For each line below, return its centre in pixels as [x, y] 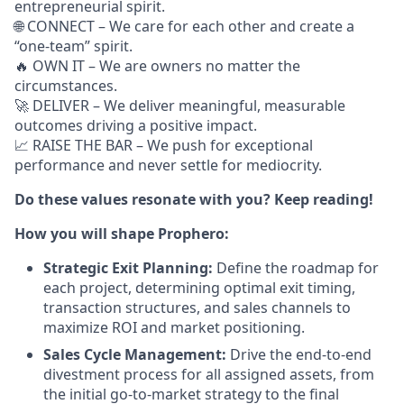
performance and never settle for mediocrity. [168, 165]
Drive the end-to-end [299, 354]
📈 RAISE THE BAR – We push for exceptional [164, 145]
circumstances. [66, 86]
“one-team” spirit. [73, 46]
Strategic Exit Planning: [130, 268]
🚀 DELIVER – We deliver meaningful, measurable [180, 106]
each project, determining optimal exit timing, [199, 288]
